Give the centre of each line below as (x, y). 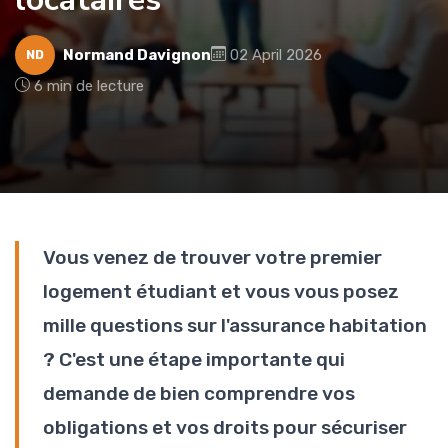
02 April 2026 (276, 54)
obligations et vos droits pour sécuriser (225, 427)
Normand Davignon (137, 54)
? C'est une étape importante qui (194, 359)
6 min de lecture (89, 85)
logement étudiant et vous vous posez (221, 291)
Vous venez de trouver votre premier (212, 257)
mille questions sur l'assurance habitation (235, 325)
